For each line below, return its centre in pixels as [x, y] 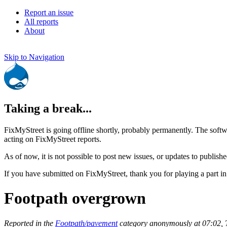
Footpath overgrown [75, 198]
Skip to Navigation [34, 57]
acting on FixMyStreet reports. [53, 139]
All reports [41, 22]
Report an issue [49, 12]
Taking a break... [48, 108]
